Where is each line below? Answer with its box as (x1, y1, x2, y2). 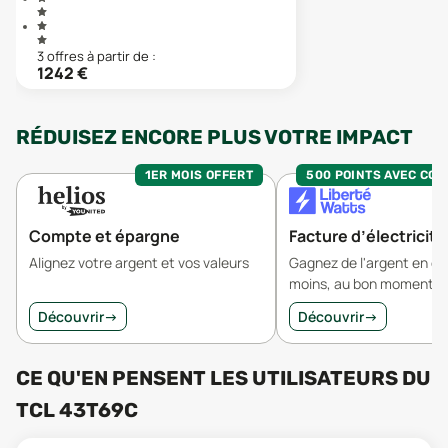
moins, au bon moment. (289, 274, 438, 293)
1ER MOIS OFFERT (144, 168, 253, 182)
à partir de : (87, 47, 156, 65)
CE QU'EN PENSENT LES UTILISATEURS (16, 366, 402, 390)
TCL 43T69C (16, 398, 138, 422)
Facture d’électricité (289, 225, 446, 247)
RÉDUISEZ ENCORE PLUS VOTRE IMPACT (16, 125, 413, 149)
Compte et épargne (29, 225, 180, 247)
